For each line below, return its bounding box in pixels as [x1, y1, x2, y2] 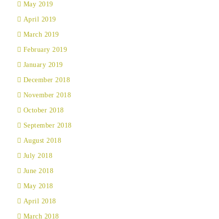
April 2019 [23, 16, 56, 23]
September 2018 [23, 122, 72, 129]
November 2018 [23, 91, 71, 99]
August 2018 [23, 137, 61, 144]
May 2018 [23, 182, 53, 190]
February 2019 [23, 46, 67, 53]
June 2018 [23, 167, 53, 175]
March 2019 [23, 31, 59, 38]
